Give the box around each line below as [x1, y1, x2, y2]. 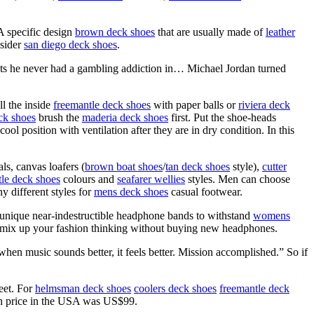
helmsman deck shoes [35, 282, 131, 294]
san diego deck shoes [24, 38, 117, 50]
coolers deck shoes [134, 282, 217, 294]
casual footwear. [168, 185, 243, 198]
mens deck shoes [94, 185, 168, 198]
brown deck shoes [75, 25, 155, 38]
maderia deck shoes [82, 111, 168, 123]
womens [253, 209, 290, 221]
